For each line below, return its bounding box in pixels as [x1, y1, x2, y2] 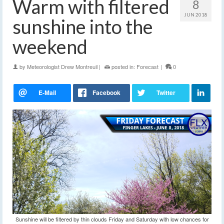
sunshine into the [12, 15, 153, 38]
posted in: [110, 62, 136, 71]
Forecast [136, 62, 158, 71]
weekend [12, 35, 87, 58]
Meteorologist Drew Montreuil [27, 62, 97, 71]
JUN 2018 [184, 11, 207, 18]
